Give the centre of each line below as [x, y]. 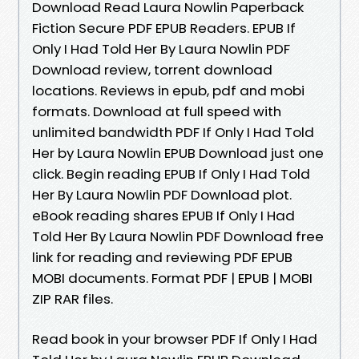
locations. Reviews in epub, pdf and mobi [168, 90]
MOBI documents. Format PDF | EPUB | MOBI [172, 278]
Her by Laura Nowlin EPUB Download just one [178, 153]
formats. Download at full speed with [157, 111]
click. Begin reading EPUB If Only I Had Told [171, 173]
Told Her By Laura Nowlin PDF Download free [178, 236]
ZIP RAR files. [73, 298]
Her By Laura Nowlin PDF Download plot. [162, 194]
